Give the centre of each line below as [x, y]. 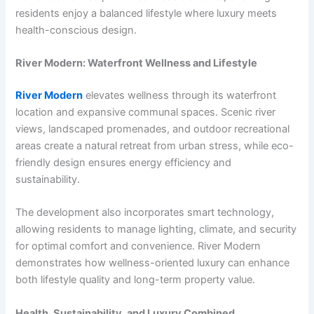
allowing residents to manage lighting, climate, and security [156, 230]
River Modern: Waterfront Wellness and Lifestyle [137, 63]
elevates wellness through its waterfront [180, 96]
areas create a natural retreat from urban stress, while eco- [155, 146]
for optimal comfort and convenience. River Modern [138, 246]
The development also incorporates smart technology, [145, 213]
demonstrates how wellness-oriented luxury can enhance [153, 263]
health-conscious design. [76, 30]
